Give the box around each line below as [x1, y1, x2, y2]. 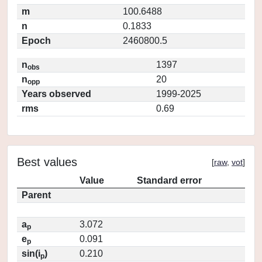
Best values [17, 156, 77, 168]
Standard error [137, 175, 202, 185]
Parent [22, 190, 51, 200]
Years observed [22, 89, 91, 99]
